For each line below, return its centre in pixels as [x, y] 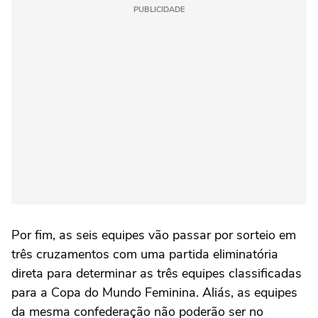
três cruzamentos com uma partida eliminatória [145, 254]
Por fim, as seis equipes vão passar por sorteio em [154, 235]
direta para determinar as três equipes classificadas [157, 274]
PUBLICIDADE [159, 10]
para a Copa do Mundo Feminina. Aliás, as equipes [154, 293]
